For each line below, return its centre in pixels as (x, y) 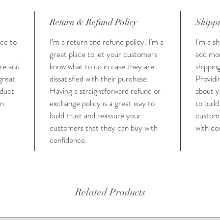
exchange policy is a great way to (102, 103)
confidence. (68, 140)
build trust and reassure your (95, 115)
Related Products (110, 192)
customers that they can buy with (104, 127)
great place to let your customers (103, 54)
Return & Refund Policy (93, 22)
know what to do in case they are (102, 66)
